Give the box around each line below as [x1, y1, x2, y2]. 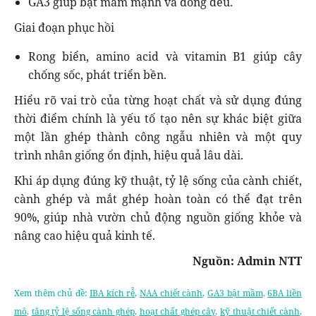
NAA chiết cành [140, 286, 203, 299]
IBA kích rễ [89, 286, 135, 299]
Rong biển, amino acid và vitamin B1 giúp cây [28, 48, 302, 64]
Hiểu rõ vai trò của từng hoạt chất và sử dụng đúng [14, 92, 302, 108]
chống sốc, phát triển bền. [28, 66, 166, 83]
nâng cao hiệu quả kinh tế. [14, 227, 155, 243]
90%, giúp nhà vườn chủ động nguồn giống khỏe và [14, 209, 302, 225]
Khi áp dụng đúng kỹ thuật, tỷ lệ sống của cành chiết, [14, 172, 302, 188]
